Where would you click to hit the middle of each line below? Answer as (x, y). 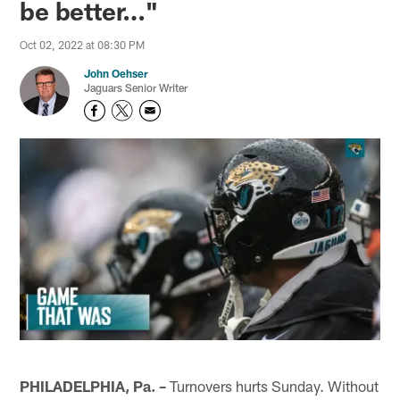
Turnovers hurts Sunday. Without (273, 385)
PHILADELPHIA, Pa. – (93, 385)
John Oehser (117, 74)
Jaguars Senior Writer (136, 88)
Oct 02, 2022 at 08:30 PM (83, 45)
